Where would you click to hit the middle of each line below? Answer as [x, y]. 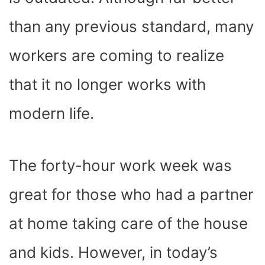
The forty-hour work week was [120, 165]
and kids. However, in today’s [113, 252]
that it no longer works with [107, 84]
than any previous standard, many [131, 26]
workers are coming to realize [117, 55]
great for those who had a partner [131, 194]
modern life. [54, 113]
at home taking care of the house [128, 223]
